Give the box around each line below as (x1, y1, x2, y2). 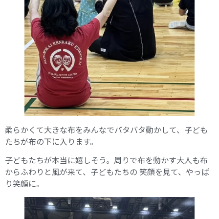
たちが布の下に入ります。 (5, 135, 98, 147)
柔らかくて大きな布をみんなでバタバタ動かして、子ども (5, 123, 208, 135)
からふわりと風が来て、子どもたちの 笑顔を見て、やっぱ (5, 166, 209, 178)
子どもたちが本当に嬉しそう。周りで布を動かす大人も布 (5, 154, 208, 166)
